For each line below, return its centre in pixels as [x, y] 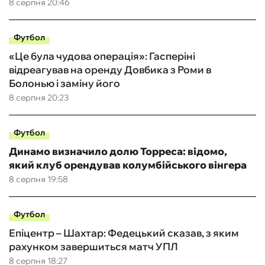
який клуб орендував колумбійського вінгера [128, 165]
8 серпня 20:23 [39, 98]
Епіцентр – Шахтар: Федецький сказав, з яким [124, 233]
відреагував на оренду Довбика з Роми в [110, 70]
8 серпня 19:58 [38, 180]
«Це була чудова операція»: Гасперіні [102, 56]
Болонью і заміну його [64, 83]
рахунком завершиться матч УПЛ [93, 247]
